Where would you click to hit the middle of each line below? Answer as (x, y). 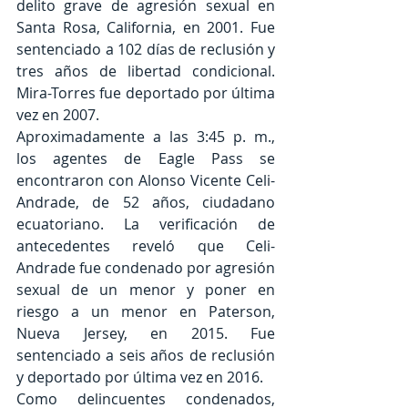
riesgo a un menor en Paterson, (146, 312)
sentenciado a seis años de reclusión (146, 356)
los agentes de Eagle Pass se (146, 159)
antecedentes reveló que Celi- (146, 246)
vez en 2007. (58, 115)
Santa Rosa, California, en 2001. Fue (146, 28)
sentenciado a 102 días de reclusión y (146, 50)
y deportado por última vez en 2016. (140, 377)
